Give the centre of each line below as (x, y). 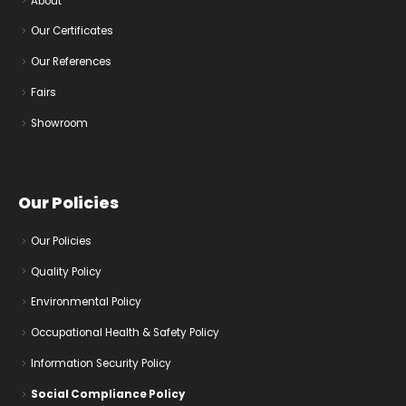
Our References (71, 62)
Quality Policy (66, 271)
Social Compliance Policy (108, 394)
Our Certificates (72, 31)
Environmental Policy (86, 302)
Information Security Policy (101, 364)
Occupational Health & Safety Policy (125, 333)
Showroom (59, 123)
